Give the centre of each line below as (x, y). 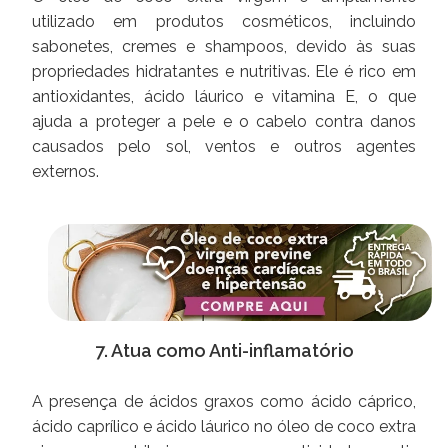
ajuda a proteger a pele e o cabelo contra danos (224, 122)
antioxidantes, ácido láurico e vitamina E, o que (224, 97)
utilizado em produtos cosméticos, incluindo (224, 22)
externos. (65, 172)
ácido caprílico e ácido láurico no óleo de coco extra (224, 426)
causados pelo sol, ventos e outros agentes (224, 147)
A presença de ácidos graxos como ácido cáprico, (224, 401)
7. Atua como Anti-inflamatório (224, 350)
